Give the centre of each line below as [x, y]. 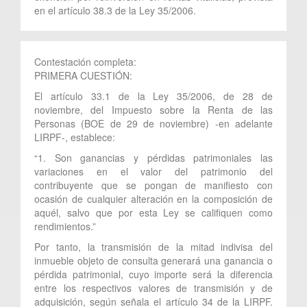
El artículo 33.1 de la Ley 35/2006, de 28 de [153, 96]
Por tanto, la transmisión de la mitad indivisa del [153, 246]
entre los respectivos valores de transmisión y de [153, 287]
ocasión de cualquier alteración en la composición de [153, 198]
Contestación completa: [87, 61]
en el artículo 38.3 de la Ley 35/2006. [115, 10]
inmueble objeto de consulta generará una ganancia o [153, 260]
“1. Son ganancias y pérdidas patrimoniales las [153, 157]
